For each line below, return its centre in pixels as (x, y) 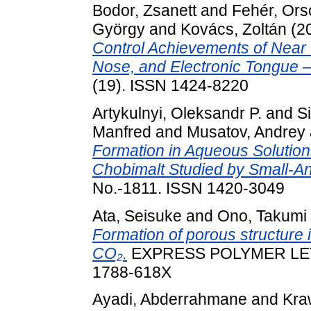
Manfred (122, 132)
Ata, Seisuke (137, 216)
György (119, 29)
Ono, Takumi (262, 216)
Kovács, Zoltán (234, 29)
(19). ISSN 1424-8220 (170, 85)
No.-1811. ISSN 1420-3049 (188, 188)
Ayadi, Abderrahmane (170, 300)
